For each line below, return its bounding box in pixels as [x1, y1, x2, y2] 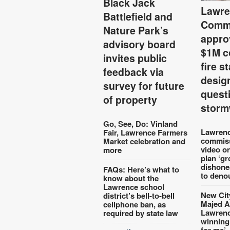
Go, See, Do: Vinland [103, 118, 178, 129]
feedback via [103, 64, 164, 79]
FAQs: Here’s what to [103, 163, 180, 175]
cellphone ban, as [103, 198, 166, 210]
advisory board [103, 36, 176, 51]
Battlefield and [103, 9, 173, 24]
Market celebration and [103, 135, 186, 147]
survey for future [103, 78, 185, 93]
